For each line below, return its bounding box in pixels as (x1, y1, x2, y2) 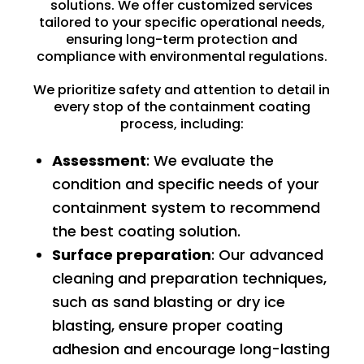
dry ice (236, 291, 285, 312)
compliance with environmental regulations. (36, 46, 327, 66)
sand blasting (112, 291, 213, 312)
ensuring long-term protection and (66, 29, 298, 49)
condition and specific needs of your (51, 173, 319, 194)
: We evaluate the (145, 149, 274, 171)
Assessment (51, 149, 146, 171)
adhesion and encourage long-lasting (51, 338, 330, 359)
